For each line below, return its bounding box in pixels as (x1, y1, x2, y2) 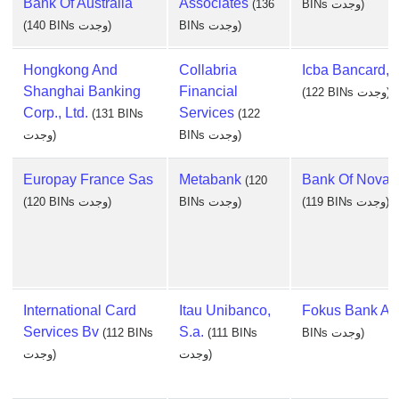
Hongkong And (23, 62, 118, 77)
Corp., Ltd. (23, 105, 88, 120)
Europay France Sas (23, 172, 153, 187)
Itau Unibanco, (179, 303, 271, 318)
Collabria (179, 62, 237, 77)
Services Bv (23, 324, 99, 339)
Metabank (179, 172, 241, 187)
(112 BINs (102, 326, 153, 339)
